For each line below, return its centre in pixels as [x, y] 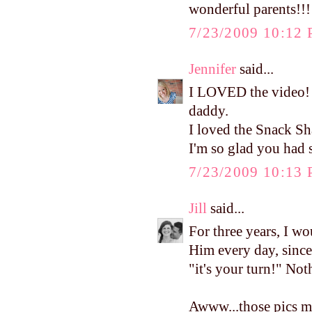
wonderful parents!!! [250, 9]
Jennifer [212, 69]
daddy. [209, 111]
